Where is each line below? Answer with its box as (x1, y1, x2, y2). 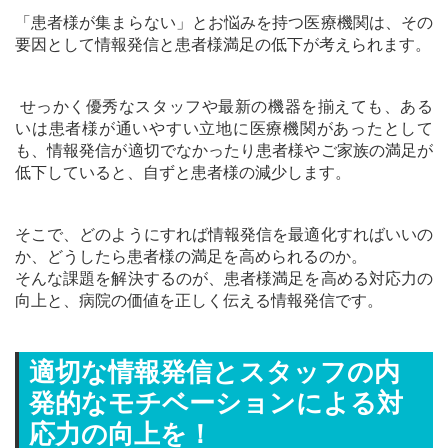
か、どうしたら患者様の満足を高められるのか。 (15, 248, 367, 266)
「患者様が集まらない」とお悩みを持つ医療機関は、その (15, 14, 433, 32)
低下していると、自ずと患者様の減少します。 (15, 164, 351, 182)
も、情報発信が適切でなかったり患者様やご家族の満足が (15, 142, 433, 160)
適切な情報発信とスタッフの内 (29, 357, 400, 388)
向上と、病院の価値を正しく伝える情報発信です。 (15, 292, 383, 310)
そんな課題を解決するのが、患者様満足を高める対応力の (15, 270, 433, 288)
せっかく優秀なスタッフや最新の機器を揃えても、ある (15, 98, 433, 116)
